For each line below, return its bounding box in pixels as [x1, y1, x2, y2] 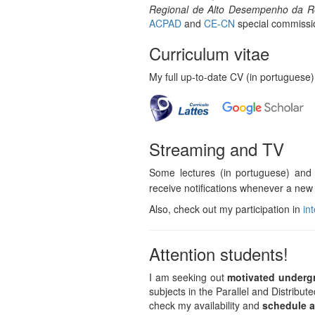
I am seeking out [149, 270, 228, 285]
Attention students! [149, 241, 288, 266]
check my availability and [149, 298, 262, 313]
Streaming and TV [149, 136, 284, 161]
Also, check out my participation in [149, 202, 303, 217]
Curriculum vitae [149, 41, 269, 65]
